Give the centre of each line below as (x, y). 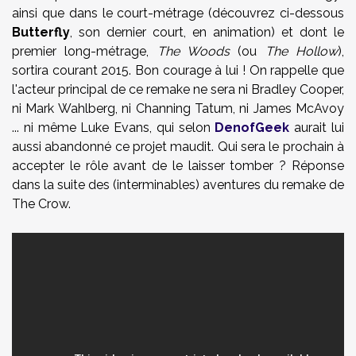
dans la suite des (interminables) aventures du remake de (178, 185)
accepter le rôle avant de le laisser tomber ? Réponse (178, 166)
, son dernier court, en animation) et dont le (207, 32)
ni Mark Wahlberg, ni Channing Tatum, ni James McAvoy (178, 108)
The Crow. (41, 204)
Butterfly (41, 32)
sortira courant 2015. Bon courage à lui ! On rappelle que (178, 70)
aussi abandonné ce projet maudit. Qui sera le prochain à (178, 147)
